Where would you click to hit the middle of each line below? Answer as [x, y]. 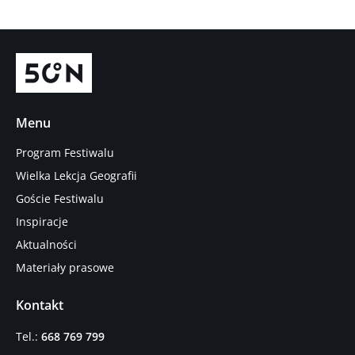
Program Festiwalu [65, 153]
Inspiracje [42, 222]
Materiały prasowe [65, 268]
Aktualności [46, 245]
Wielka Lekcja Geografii [76, 176]
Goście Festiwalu [60, 199]
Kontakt [40, 305]
